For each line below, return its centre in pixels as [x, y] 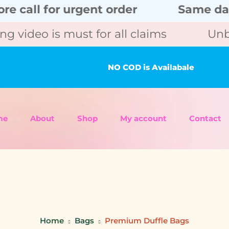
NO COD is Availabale [151, 67]
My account [144, 118]
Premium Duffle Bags [147, 220]
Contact [205, 118]
